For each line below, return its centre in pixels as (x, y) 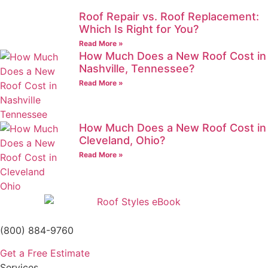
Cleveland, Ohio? (122, 141)
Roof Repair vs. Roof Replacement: (169, 17)
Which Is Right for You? (139, 29)
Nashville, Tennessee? (137, 69)
